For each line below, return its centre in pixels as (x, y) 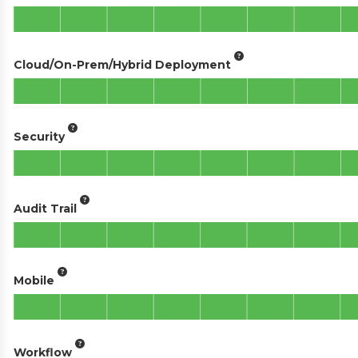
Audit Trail (45, 208)
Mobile (34, 280)
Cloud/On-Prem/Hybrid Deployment (122, 64)
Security (39, 136)
